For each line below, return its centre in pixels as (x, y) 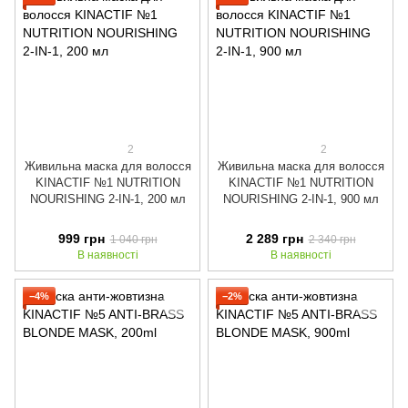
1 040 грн (133, 239)
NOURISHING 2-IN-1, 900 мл (301, 199)
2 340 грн (332, 239)
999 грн (81, 238)
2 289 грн (274, 238)
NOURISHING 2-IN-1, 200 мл (107, 199)
